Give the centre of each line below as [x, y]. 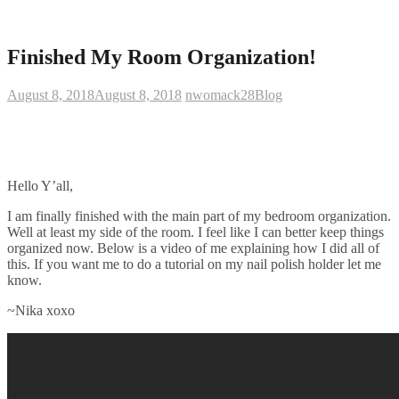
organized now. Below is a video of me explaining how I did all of [193, 248]
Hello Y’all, [40, 185]
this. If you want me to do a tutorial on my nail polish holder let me [194, 264]
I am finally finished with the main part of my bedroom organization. [199, 216]
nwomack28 [220, 94]
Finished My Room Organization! [162, 57]
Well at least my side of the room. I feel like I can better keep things [195, 232]
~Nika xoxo [41, 310]
